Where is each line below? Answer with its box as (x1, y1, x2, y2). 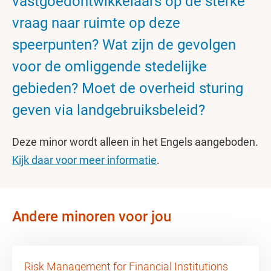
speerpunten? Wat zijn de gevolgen (12, 36, 236, 53)
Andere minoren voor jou (12, 208, 171, 225)
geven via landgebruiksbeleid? (12, 102, 205, 119)
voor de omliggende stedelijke (12, 58, 207, 75)
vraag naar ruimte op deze (12, 15, 180, 31)
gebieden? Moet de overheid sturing (12, 80, 243, 97)
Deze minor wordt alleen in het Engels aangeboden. (12, 135, 258, 148)
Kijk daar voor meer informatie (12, 154, 157, 166)
